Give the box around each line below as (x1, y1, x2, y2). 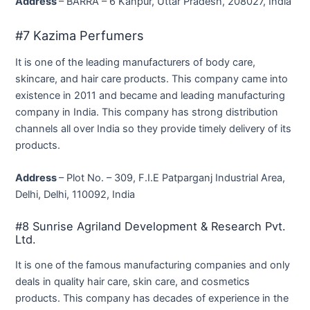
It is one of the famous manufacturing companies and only (15, 258, 291, 271)
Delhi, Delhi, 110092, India (15, 188, 136, 201)
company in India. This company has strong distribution (15, 105, 279, 118)
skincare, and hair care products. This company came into (15, 72, 289, 85)
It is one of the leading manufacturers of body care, (15, 55, 256, 69)
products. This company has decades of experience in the (15, 291, 289, 304)
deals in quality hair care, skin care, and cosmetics (15, 275, 250, 288)
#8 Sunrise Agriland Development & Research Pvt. (15, 219, 286, 233)
